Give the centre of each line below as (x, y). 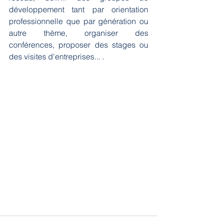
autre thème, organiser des (79, 33)
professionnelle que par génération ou (79, 21)
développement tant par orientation (79, 10)
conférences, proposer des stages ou (79, 45)
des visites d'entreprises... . (56, 57)
